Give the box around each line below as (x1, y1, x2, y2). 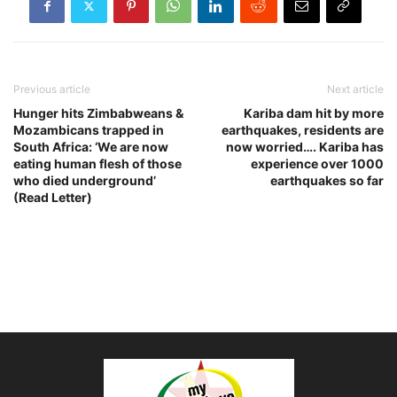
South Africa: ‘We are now (13, 139, 168, 155)
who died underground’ (13, 173, 156, 189)
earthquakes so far (270, 173, 384, 189)
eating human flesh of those (13, 156, 182, 172)
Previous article (13, 82, 90, 97)
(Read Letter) (13, 190, 92, 206)
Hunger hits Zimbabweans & (13, 105, 183, 121)
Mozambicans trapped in (13, 122, 164, 138)
